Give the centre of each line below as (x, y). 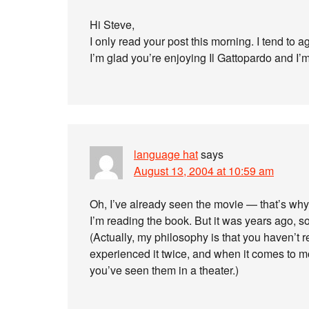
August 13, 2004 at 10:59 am (204, 171)
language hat (166, 154)
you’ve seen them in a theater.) (164, 270)
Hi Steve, (112, 24)
